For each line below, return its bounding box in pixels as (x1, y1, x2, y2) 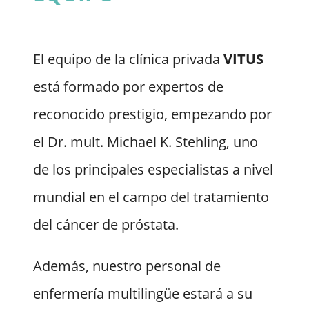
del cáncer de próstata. (33, 215, 179, 235)
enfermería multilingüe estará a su (33, 284, 252, 303)
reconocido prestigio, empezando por (33, 105, 272, 124)
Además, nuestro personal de (33, 257, 221, 276)
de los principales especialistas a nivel (33, 160, 273, 179)
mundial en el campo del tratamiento (33, 188, 269, 207)
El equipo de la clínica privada (33, 50, 223, 69)
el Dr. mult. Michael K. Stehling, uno (33, 132, 258, 152)
